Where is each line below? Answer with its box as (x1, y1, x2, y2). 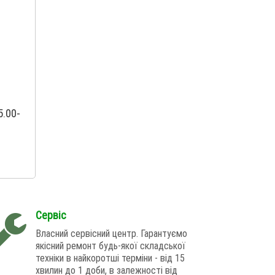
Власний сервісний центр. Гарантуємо (35, 227, 187, 240)
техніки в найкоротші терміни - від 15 (35, 252, 185, 265)
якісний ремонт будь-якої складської (35, 239, 185, 252)
